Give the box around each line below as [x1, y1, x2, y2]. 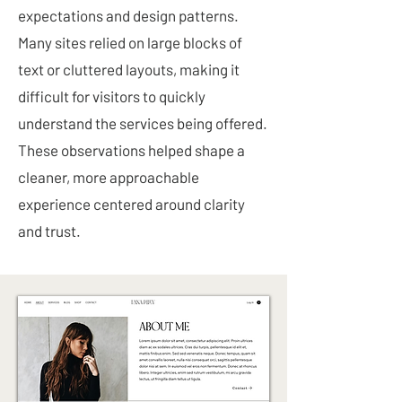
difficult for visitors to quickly [18, 87, 205, 105]
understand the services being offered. [18, 114, 267, 132]
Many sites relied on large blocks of [18, 33, 242, 51]
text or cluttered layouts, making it [18, 60, 240, 78]
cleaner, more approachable [18, 168, 199, 186]
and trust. [18, 222, 81, 240]
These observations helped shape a [18, 141, 245, 159]
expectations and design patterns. [18, 6, 239, 24]
